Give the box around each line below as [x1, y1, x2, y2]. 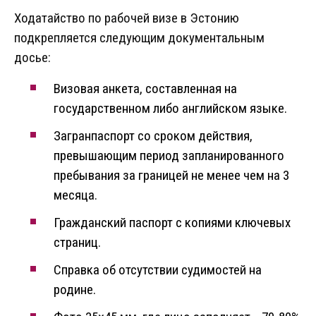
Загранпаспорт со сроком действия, [54, 128, 253, 145]
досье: [14, 49, 51, 66]
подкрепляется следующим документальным [14, 30, 265, 47]
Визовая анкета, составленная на [54, 80, 237, 97]
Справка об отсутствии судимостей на [54, 262, 262, 279]
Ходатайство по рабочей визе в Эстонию [14, 10, 239, 27]
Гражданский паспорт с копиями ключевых [54, 214, 291, 231]
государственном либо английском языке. [54, 100, 287, 117]
